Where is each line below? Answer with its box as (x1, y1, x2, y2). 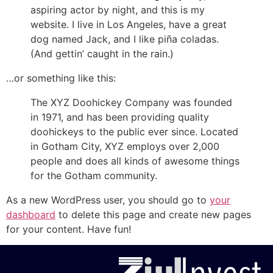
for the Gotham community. (30, 169, 157, 182)
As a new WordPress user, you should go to (6, 194, 210, 206)
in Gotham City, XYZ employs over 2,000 (30, 140, 219, 152)
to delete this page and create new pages (55, 208, 251, 221)
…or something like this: (6, 72, 116, 84)
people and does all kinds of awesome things (30, 155, 239, 167)
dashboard (6, 208, 55, 221)
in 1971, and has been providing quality (30, 111, 209, 123)
